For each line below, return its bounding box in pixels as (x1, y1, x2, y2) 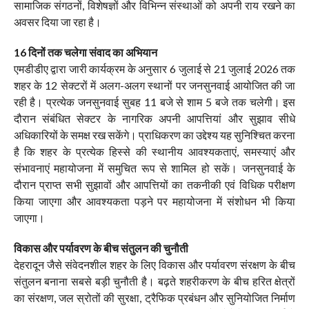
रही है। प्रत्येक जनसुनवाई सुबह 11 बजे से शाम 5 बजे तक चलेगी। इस (13, 95, 296, 109)
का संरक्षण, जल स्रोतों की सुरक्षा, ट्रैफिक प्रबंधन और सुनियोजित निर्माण (13, 291, 296, 305)
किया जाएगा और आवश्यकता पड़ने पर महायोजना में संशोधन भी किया (13, 195, 296, 208)
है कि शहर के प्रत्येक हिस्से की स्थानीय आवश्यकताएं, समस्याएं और (13, 145, 296, 159)
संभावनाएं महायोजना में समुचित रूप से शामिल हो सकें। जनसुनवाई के (13, 161, 296, 175)
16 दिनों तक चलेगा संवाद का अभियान (13, 46, 157, 59)
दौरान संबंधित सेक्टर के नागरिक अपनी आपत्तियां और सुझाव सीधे (13, 112, 296, 126)
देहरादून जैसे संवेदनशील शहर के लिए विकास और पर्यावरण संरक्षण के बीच (13, 258, 296, 272)
